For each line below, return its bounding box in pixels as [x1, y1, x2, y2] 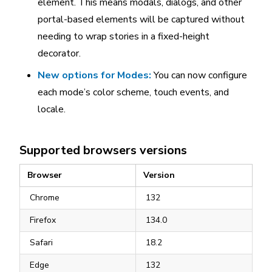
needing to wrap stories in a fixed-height [38, 30, 209, 43]
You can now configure [151, 69, 247, 82]
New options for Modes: [38, 69, 151, 82]
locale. [38, 103, 66, 116]
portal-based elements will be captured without [38, 13, 245, 26]
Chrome [30, 192, 59, 203]
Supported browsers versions [19, 142, 187, 158]
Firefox [30, 214, 56, 226]
